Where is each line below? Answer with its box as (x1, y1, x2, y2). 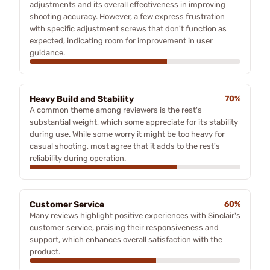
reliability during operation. (30, 154, 126, 163)
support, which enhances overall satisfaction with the (30, 235, 222, 244)
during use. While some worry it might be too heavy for (30, 130, 225, 139)
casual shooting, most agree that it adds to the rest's (30, 142, 220, 151)
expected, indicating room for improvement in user (30, 36, 213, 45)
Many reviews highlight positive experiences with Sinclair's (30, 211, 240, 220)
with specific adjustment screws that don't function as (30, 24, 227, 33)
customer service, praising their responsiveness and (30, 223, 219, 232)
